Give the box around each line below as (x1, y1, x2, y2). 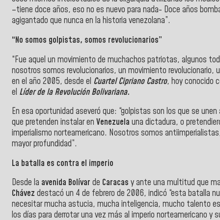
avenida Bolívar (41, 177, 90, 189)
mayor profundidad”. (12, 138, 77, 150)
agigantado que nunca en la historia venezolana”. (12, 15, 170, 27)
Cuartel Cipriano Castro (93, 75, 167, 87)
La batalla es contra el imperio (12, 157, 113, 169)
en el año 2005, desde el (12, 75, 93, 87)
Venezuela (96, 116, 132, 129)
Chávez (12, 188, 35, 200)
